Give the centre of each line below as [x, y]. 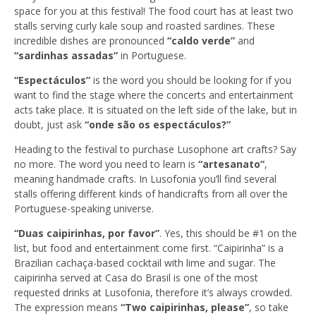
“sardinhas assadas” [66, 56]
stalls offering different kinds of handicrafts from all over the [151, 194]
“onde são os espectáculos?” [158, 125]
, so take [269, 308]
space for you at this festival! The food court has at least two [154, 11]
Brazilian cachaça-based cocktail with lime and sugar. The [145, 263]
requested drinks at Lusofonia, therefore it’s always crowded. [153, 293]
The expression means [67, 308]
